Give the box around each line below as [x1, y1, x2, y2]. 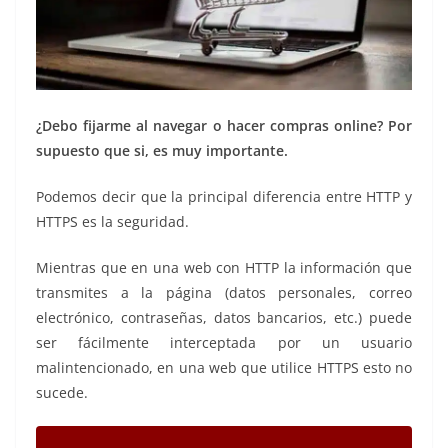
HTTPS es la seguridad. [36, 211, 189, 231]
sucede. [36, 382, 88, 402]
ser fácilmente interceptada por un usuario [36, 332, 412, 352]
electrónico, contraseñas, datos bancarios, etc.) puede [36, 307, 412, 327]
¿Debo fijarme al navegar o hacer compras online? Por [36, 115, 412, 135]
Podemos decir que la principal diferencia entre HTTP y [36, 186, 412, 206]
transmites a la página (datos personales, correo [36, 282, 412, 302]
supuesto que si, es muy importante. [36, 140, 288, 160]
